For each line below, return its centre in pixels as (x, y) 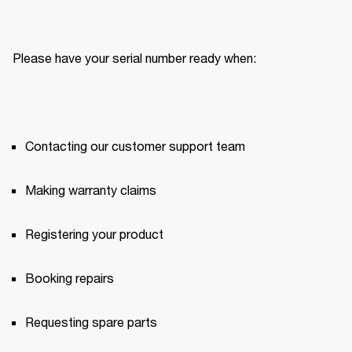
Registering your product (94, 233)
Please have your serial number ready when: (134, 57)
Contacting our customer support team (135, 145)
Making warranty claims (91, 189)
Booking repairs (70, 277)
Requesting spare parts (93, 321)
